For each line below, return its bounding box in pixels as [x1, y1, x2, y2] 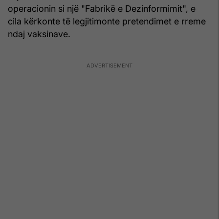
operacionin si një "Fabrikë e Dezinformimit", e [8, 3, 196, 14]
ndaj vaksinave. [8, 28, 70, 39]
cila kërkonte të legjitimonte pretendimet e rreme [8, 16, 206, 26]
